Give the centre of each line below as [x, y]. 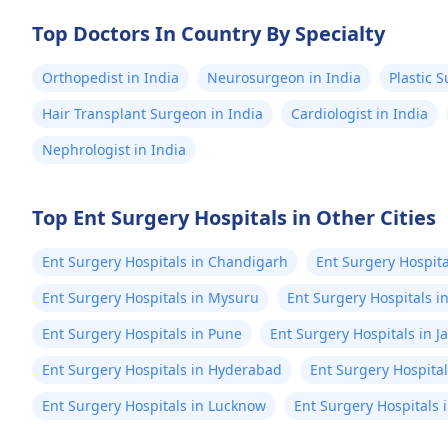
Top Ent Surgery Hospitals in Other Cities [234, 217]
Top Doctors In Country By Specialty [208, 33]
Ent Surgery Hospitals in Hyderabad [162, 369]
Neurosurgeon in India [284, 77]
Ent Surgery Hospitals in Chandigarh [165, 261]
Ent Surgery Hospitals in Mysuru [150, 297]
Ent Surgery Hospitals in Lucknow [154, 405]
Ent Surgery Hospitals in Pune [142, 333]
